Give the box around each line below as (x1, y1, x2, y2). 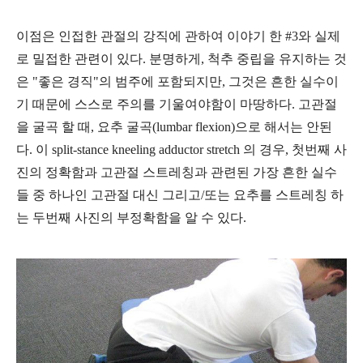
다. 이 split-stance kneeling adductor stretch (16, 143, 243, 157)
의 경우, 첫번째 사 (243, 143, 347, 157)
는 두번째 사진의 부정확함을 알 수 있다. (16, 211, 246, 225)
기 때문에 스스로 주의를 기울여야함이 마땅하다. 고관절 (16, 97, 337, 112)
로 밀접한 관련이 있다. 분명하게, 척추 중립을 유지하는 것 (16, 52, 347, 66)
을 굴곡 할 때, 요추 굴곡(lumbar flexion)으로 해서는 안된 (16, 120, 332, 135)
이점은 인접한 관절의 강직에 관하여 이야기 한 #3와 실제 (16, 29, 340, 44)
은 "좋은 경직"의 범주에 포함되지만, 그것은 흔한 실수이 (16, 75, 339, 89)
